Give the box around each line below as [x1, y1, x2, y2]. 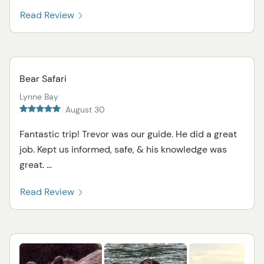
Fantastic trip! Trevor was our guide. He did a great [19, 128, 237, 141]
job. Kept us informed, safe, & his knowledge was [19, 143, 227, 156]
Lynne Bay [19, 91, 58, 103]
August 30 [65, 104, 105, 115]
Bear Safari [19, 72, 67, 85]
